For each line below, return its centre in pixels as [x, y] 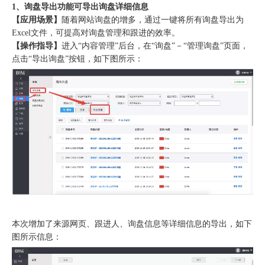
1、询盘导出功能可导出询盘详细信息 [80, 7]
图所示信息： [37, 237]
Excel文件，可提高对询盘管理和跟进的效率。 [96, 33]
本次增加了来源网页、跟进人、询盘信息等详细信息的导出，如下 [132, 224]
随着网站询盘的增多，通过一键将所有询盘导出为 [153, 20]
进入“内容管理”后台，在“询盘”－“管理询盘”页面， [155, 46]
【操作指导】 [37, 46]
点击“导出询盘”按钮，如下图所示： [77, 59]
